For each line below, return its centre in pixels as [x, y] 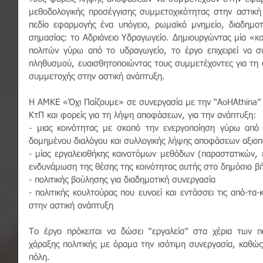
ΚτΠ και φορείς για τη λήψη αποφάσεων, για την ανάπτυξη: [142, 116]
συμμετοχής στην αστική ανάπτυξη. [98, 77]
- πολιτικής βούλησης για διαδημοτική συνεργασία [124, 180]
